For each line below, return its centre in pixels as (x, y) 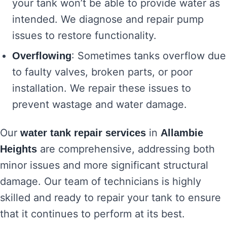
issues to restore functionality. (84, 35)
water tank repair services (83, 133)
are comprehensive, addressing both (126, 149)
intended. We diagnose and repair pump (108, 19)
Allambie (182, 133)
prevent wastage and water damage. (100, 104)
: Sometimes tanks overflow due (149, 56)
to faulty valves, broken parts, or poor (102, 72)
